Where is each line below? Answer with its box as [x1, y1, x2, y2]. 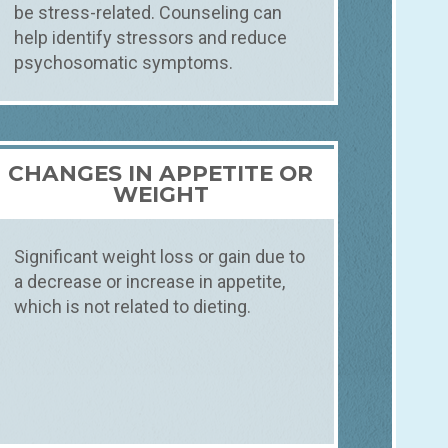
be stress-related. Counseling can [14, 2, 283, 24]
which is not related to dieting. [14, 295, 252, 317]
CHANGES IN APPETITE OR [8, 159, 314, 186]
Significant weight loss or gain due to [14, 245, 306, 267]
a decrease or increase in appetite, [14, 270, 286, 292]
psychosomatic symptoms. [14, 52, 234, 74]
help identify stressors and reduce [14, 27, 288, 49]
